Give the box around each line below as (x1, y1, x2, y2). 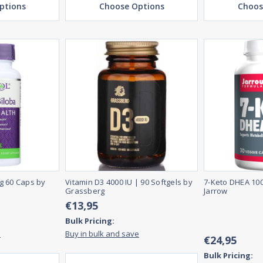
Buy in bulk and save (65, 228, 139, 240)
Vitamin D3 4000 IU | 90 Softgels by (65, 177, 193, 188)
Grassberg (65, 186, 105, 197)
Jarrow (204, 186, 228, 197)
